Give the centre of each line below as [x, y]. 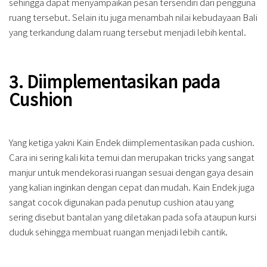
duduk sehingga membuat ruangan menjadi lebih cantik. [119, 232]
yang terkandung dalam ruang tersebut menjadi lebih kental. [128, 32]
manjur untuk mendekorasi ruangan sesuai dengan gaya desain [131, 172]
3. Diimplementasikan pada [114, 81]
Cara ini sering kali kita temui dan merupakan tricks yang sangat [132, 157]
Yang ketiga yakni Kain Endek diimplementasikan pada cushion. [132, 142]
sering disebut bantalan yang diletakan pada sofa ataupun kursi [133, 217]
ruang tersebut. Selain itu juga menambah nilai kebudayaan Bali [133, 17]
